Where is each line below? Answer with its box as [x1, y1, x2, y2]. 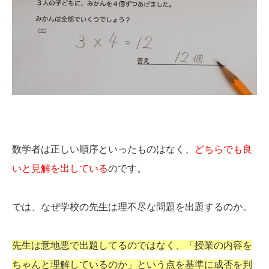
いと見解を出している [12, 163, 108, 174]
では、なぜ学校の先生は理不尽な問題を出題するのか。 [12, 201, 252, 212]
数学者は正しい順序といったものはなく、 [12, 144, 195, 154]
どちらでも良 [195, 144, 252, 154]
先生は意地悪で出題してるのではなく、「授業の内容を [12, 240, 252, 250]
